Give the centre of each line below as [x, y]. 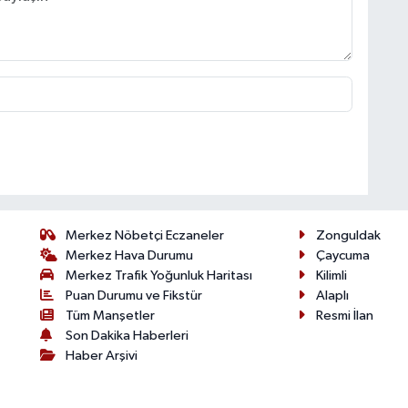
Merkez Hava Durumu [130, 256]
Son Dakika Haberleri [127, 336]
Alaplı [332, 296]
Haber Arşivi [102, 356]
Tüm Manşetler [111, 316]
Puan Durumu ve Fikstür [134, 296]
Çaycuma [342, 256]
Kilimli [331, 276]
